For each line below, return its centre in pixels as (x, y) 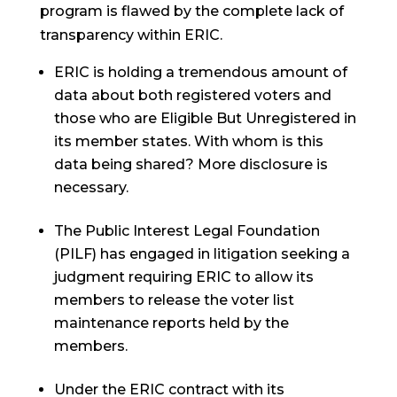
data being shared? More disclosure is (191, 164)
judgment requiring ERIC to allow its (183, 277)
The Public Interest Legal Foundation (187, 231)
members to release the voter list (174, 300)
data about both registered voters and (192, 95)
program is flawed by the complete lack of (191, 11)
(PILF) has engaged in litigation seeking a (202, 254)
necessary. (91, 187)
